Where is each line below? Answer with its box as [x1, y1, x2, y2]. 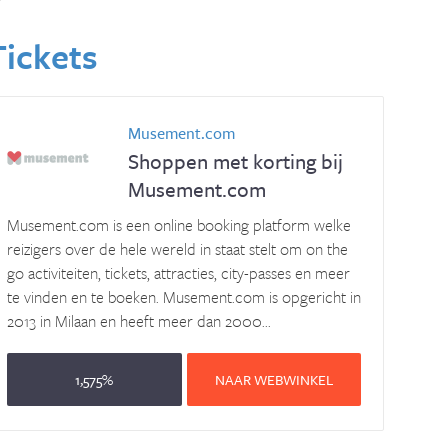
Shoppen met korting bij [127, 146, 343, 176]
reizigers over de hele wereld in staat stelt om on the [6, 237, 348, 261]
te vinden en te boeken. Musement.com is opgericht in [6, 285, 361, 309]
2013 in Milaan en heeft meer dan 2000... [6, 309, 271, 333]
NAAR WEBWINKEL [215, 369, 334, 390]
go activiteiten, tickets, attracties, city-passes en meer [6, 261, 350, 285]
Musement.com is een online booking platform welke [6, 213, 351, 237]
